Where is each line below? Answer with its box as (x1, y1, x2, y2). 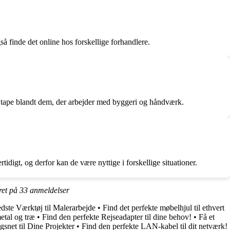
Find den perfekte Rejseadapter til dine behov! (42, 212, 191, 221)
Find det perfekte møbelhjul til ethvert (103, 203, 224, 212)
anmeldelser (28, 185, 69, 195)
